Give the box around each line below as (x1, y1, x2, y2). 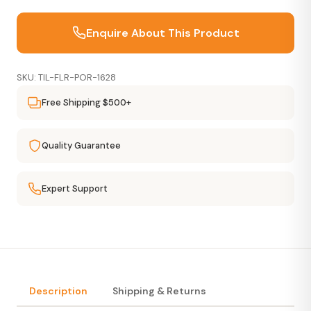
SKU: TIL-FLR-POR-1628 (17, 71, 116, 83)
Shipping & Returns (112, 284, 206, 297)
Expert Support (42, 182, 108, 194)
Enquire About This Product (85, 25, 239, 40)
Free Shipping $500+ (42, 96, 131, 108)
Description (29, 284, 87, 297)
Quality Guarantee (42, 139, 121, 151)
